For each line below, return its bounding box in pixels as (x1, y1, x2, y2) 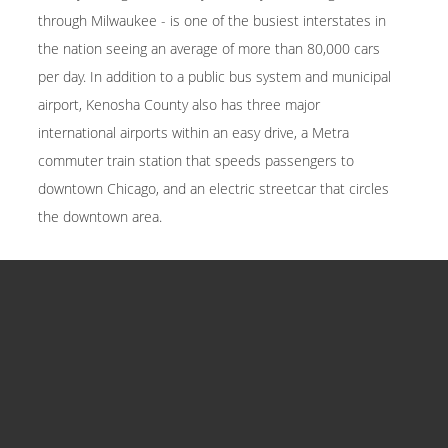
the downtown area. (37, 207, 162, 226)
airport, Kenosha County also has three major (37, 95, 320, 114)
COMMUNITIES (73, 294, 177, 315)
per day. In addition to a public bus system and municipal (37, 67, 391, 86)
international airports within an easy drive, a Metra (37, 123, 349, 142)
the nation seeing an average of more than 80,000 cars (37, 39, 380, 58)
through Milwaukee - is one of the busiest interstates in (37, 11, 386, 30)
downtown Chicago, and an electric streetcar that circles (37, 179, 389, 198)
